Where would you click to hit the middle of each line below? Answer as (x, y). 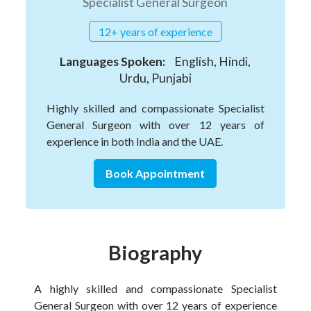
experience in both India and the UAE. (134, 142)
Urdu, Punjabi (155, 78)
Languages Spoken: (113, 62)
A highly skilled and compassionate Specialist (155, 289)
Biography (155, 253)
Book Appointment (155, 174)
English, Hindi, (212, 62)
